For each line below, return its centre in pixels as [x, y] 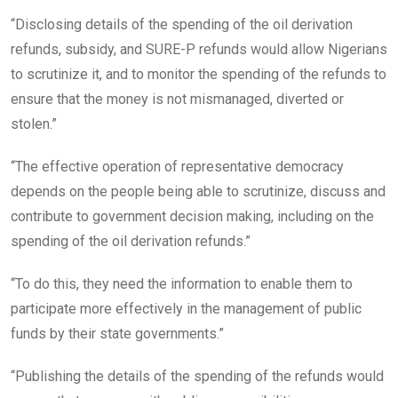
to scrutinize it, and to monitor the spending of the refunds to [199, 74]
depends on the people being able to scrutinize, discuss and [198, 191]
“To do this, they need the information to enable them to [182, 283]
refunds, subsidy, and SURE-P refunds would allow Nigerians [199, 49]
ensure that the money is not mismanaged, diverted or [177, 99]
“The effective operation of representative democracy [177, 166]
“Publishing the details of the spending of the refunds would [197, 376]
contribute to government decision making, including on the [192, 216]
